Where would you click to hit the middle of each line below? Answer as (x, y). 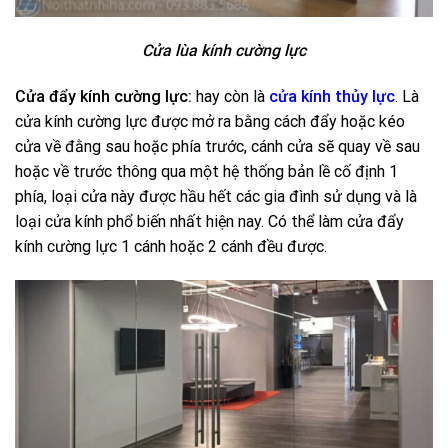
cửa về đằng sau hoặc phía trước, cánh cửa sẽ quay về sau (217, 146)
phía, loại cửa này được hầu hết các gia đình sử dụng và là (216, 196)
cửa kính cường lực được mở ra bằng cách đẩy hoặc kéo (210, 121)
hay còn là (230, 96)
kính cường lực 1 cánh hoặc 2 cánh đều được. (171, 246)
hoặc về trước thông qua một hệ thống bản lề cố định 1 (206, 171)
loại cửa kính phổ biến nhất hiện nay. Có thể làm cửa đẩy (209, 221)
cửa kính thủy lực (332, 96)
